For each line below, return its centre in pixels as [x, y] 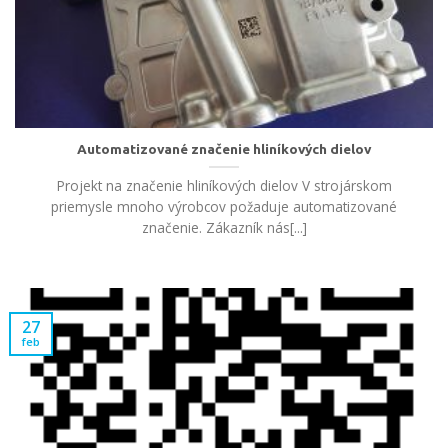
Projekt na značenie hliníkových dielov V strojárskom [224, 185]
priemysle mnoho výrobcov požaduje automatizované [224, 206]
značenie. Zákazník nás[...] [224, 227]
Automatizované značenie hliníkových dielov [224, 148]
